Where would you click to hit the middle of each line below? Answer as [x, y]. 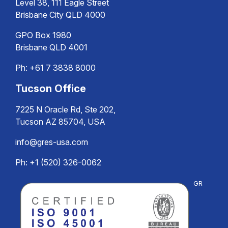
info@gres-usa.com [52, 142]
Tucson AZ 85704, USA [60, 122]
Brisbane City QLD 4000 [60, 15]
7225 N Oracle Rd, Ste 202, [65, 109]
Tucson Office [51, 89]
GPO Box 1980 [43, 35]
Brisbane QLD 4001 [51, 47]
